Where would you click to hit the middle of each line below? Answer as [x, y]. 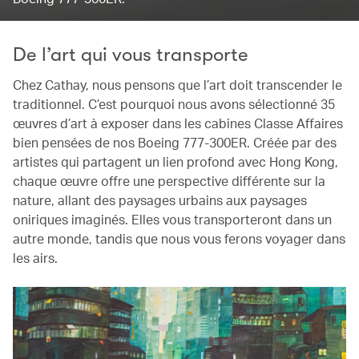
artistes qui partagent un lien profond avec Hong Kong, [175, 161]
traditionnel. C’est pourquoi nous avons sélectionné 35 [174, 104]
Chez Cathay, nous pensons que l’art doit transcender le [177, 85]
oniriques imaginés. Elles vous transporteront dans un [172, 219]
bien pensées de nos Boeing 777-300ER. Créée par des [175, 142]
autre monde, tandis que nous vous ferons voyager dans [179, 238]
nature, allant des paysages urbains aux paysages [160, 200]
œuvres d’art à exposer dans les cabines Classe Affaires [178, 123]
